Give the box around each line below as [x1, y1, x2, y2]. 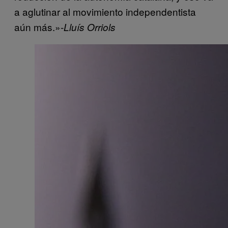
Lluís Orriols [64, 20, 116, 34]
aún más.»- [14, 20, 64, 34]
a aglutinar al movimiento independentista [14, 5, 196, 19]
